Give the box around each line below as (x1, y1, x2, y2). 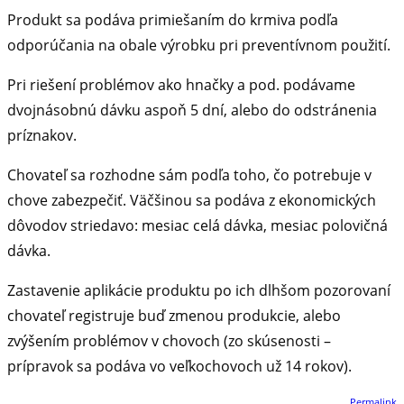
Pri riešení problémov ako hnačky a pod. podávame (7, 74, 355, 95)
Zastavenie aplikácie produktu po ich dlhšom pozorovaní (7, 280, 390, 300)
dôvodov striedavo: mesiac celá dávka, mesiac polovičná (7, 215, 388, 235)
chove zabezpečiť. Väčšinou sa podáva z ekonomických (7, 189, 376, 210)
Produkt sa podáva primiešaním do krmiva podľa (7, 9, 338, 30)
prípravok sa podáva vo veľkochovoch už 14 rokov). (7, 355, 352, 376)
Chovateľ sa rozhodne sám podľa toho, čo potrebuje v (7, 164, 372, 185)
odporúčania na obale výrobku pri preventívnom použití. (7, 34, 390, 55)
